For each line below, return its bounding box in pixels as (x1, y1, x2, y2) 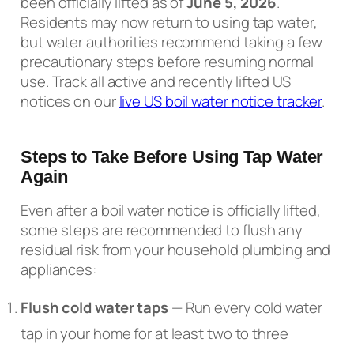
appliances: (21, 259, 96, 281)
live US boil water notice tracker (119, 90, 322, 111)
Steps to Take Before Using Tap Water (21, 146, 324, 167)
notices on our (21, 90, 119, 111)
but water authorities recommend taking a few (21, 31, 322, 52)
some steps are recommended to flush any (21, 220, 303, 241)
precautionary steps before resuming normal (21, 51, 314, 72)
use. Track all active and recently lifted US (21, 70, 291, 92)
